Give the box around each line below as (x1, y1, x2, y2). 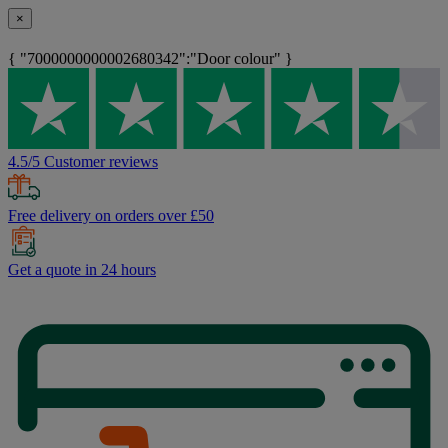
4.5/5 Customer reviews (8, 153, 158, 171)
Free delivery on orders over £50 (8, 207, 214, 225)
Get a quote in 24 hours (8, 261, 156, 279)
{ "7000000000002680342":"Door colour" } (8, 50, 293, 68)
